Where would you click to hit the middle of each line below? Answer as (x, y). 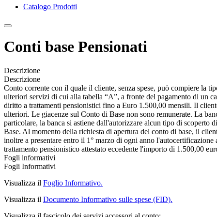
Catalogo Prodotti (50, 7)
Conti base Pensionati (76, 47)
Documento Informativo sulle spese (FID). (108, 199)
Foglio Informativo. (73, 183)
